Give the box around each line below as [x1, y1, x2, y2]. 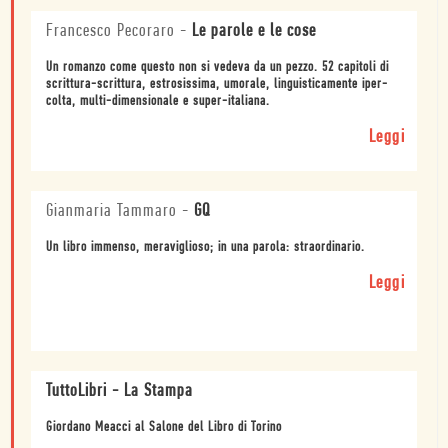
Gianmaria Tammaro [46, 201, 177, 221]
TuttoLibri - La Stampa [46, 381, 193, 401]
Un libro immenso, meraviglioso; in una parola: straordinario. [46, 239, 365, 255]
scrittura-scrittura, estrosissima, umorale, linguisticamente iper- [46, 76, 388, 92]
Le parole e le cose [192, 21, 316, 41]
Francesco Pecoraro [46, 21, 175, 41]
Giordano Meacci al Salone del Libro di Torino [46, 419, 282, 435]
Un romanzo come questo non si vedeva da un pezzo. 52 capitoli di [46, 59, 389, 75]
